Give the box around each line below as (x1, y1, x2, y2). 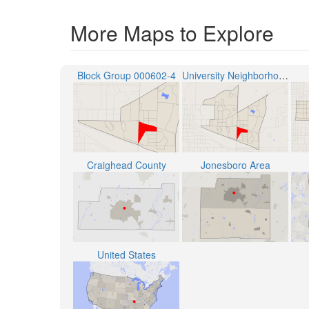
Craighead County (86, 158, 166, 172)
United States (97, 248, 156, 261)
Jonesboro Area (200, 158, 270, 172)
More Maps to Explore (70, 18, 274, 48)
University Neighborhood (279, 68, 288, 82)
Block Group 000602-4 (77, 68, 176, 82)
